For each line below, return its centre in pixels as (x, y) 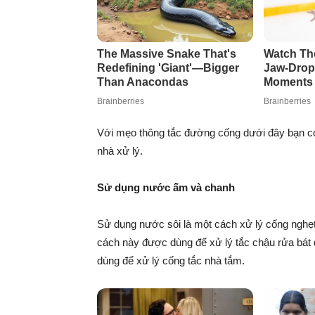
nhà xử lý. (120, 150)
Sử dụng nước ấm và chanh (167, 187)
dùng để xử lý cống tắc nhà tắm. (171, 260)
